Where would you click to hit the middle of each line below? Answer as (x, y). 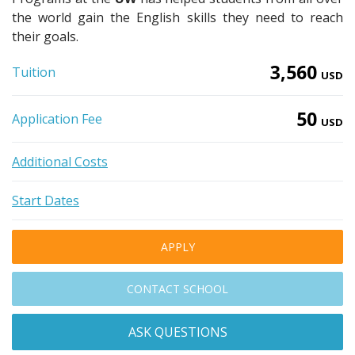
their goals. (45, 36)
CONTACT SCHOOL (177, 289)
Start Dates (46, 200)
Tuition (34, 72)
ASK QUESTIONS (177, 332)
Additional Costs (60, 162)
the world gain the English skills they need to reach (177, 17)
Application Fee (57, 119)
